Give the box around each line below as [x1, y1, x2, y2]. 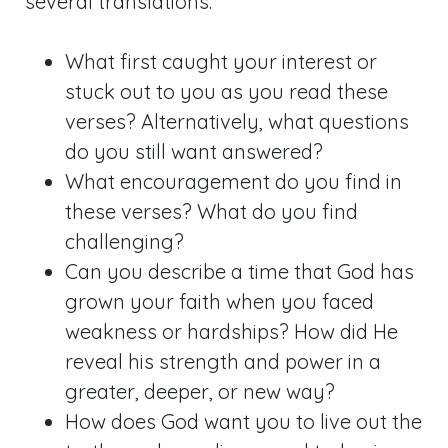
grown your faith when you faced [65, 289, 374, 314]
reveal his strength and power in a [65, 349, 381, 374]
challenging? [65, 229, 184, 254]
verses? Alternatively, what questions [65, 109, 409, 134]
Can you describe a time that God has [65, 259, 414, 284]
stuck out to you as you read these [65, 79, 388, 104]
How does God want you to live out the [65, 409, 422, 434]
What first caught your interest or [65, 49, 377, 74]
